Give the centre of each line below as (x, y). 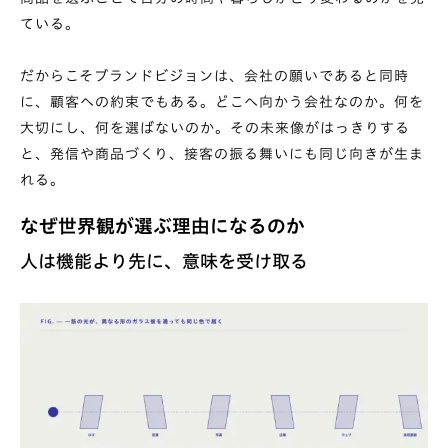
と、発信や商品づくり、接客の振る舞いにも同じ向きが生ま (222, 153)
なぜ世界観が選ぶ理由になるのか (162, 225)
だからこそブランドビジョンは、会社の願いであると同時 (214, 75)
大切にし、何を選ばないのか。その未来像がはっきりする (215, 127)
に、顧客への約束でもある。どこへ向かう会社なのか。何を (222, 101)
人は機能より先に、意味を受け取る (164, 260)
